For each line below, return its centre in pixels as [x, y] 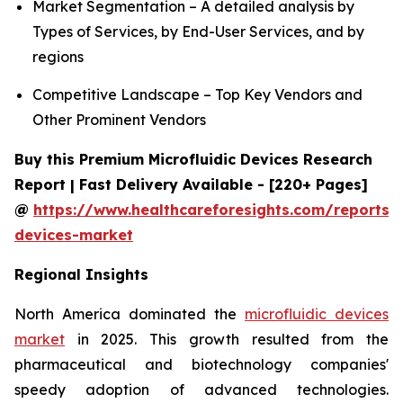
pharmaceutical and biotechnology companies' [201, 364]
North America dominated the [130, 313]
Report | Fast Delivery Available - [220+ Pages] [191, 184]
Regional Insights [81, 274]
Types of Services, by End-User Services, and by [198, 32]
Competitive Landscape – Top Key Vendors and [197, 94]
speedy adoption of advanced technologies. [201, 389]
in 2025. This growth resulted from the [227, 339]
